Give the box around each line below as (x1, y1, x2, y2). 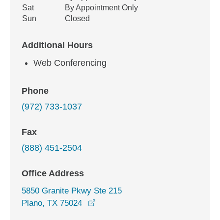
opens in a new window (95, 198, 180, 207)
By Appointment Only (65, 3, 138, 12)
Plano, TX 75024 (22, 198, 82, 208)
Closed (65, 14, 90, 23)
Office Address (22, 168, 84, 178)
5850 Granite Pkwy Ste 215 (22, 186, 122, 195)
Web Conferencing (33, 58, 107, 68)
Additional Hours (22, 40, 93, 50)
